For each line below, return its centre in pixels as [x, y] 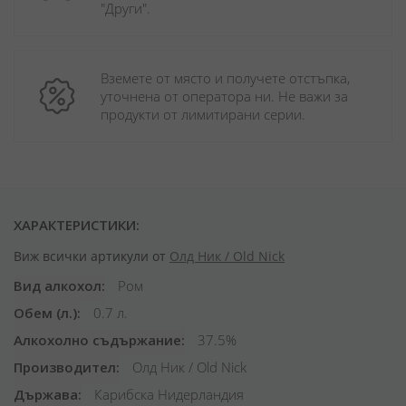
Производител [65, 367]
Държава [46, 394]
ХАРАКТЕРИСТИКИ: [77, 225]
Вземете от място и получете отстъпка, [225, 78]
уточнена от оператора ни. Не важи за [224, 96]
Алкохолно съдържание [97, 340]
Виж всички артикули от [92, 256]
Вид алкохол [58, 285]
